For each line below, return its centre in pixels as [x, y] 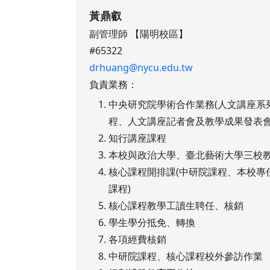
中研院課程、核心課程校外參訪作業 [185, 256]
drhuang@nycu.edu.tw [141, 67]
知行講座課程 [137, 138]
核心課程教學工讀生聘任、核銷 [176, 205]
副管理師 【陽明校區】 [138, 33]
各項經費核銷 [137, 239]
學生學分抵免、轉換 [152, 222]
